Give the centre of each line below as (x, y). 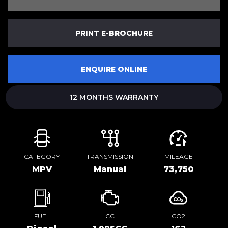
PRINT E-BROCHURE (114, 33)
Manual (110, 169)
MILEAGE (178, 156)
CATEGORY (42, 156)
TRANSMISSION (110, 156)
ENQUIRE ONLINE (114, 69)
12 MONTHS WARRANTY (114, 97)
